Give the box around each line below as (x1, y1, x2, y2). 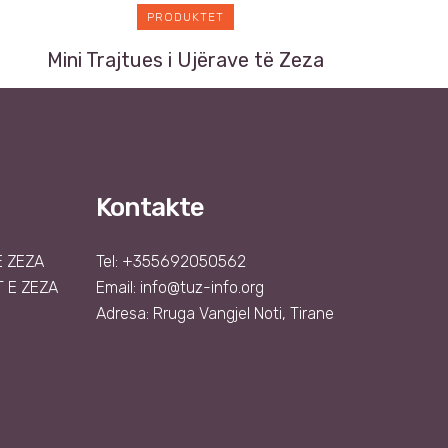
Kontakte (96, 192, 204, 224)
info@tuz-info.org (140, 278, 264, 298)
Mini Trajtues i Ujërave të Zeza (47, 47, 325, 72)
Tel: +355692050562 (96, 252, 246, 272)
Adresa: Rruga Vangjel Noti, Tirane (96, 304, 334, 324)
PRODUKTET (147, 9, 225, 24)
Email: (96, 278, 140, 298)
